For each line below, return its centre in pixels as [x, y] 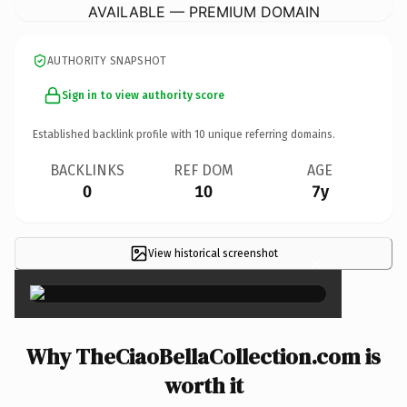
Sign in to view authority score [143, 95]
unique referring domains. [270, 134]
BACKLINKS [87, 170]
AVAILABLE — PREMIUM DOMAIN [203, 11]
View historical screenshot [213, 253]
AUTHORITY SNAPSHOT [107, 60]
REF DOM [203, 170]
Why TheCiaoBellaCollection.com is [203, 356]
